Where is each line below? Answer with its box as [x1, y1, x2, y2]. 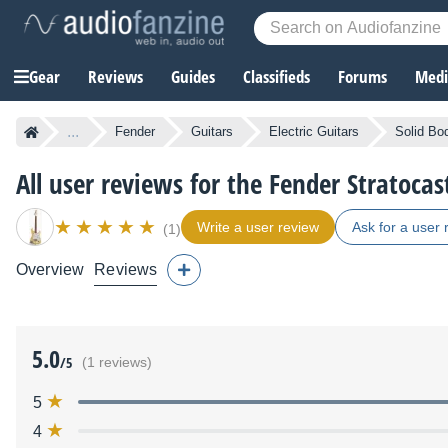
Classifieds [243, 65, 310, 89]
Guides [171, 65, 215, 89]
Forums [338, 65, 387, 89]
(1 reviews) [82, 355, 152, 371]
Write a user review [197, 219, 319, 236]
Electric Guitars [269, 124, 359, 140]
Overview [16, 261, 85, 279]
